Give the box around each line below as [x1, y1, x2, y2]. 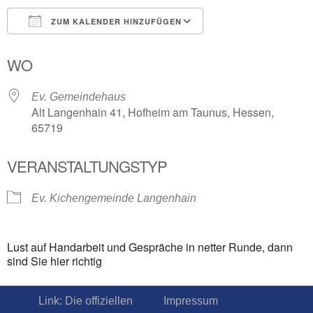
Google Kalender [217, 40, 301, 52]
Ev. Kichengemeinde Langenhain [31, 191, 196, 204]
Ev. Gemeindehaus [31, 90, 126, 103]
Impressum [163, 294, 218, 307]
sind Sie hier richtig [7, 252, 102, 269]
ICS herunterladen [31, 40, 122, 52]
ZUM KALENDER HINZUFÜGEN [48, 15, 182, 27]
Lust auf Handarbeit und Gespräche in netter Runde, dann [7, 238, 293, 255]
